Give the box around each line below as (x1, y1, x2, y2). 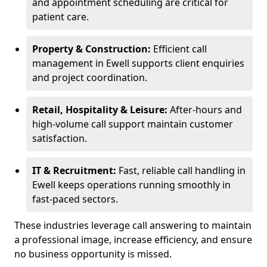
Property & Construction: (32, 42, 151, 55)
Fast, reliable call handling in (116, 164, 246, 177)
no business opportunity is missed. (14, 247, 172, 260)
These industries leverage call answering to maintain (14, 219, 252, 232)
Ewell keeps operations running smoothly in (32, 178, 231, 191)
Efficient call (151, 42, 207, 55)
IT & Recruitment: (32, 164, 116, 177)
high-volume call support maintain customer (32, 117, 233, 131)
